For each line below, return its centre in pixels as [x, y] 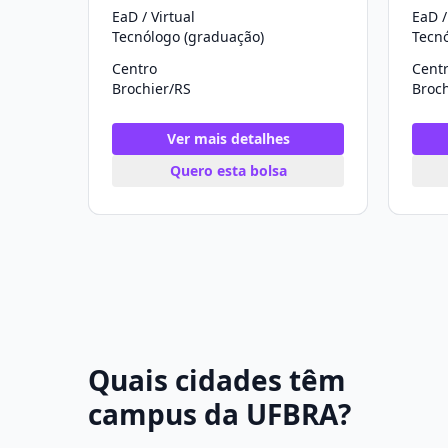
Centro [134, 68]
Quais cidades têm [217, 380]
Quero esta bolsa [228, 170]
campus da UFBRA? [219, 414]
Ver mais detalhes [228, 138]
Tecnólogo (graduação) [188, 36]
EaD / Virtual [153, 16]
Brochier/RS [151, 88]
